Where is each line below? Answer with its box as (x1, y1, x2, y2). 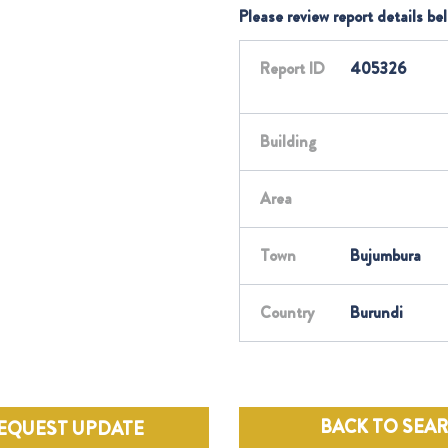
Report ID (260, 57, 325, 80)
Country (260, 301, 314, 324)
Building (260, 130, 317, 153)
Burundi (350, 301, 403, 324)
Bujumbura (350, 244, 421, 267)
